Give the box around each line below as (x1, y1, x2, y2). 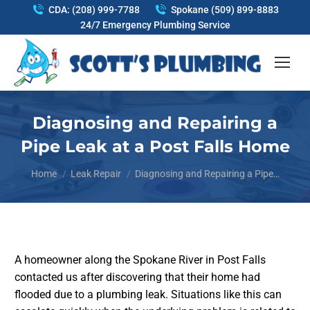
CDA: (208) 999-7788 (48, 4, 140, 15)
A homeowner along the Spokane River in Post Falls (14, 253, 266, 266)
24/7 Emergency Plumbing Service (80, 19, 230, 30)
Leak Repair (70, 167, 121, 179)
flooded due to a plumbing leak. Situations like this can (14, 287, 282, 301)
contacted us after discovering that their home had (14, 270, 260, 284)
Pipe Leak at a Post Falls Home (20, 136, 290, 156)
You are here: (30, 160, 94, 174)
